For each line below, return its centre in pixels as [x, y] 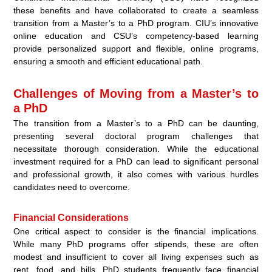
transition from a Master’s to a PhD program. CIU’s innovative [136, 23]
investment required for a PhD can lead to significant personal [136, 162]
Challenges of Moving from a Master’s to [136, 94]
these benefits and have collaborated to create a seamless [136, 11]
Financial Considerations [71, 218]
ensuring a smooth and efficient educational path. [108, 62]
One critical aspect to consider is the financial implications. [136, 232]
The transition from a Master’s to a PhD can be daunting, [136, 124]
